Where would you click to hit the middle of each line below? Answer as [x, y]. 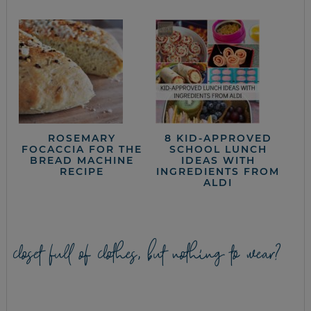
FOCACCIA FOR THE [82, 150]
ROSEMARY [82, 138]
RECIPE [82, 172]
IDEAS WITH [218, 161]
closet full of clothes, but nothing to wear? [147, 255]
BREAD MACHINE [82, 161]
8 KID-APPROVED [218, 138]
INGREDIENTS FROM [218, 172]
